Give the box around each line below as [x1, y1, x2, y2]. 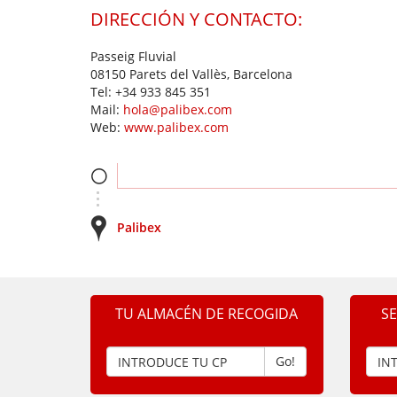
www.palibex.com [124, 119, 229, 136]
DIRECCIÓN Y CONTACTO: [90, 7, 302, 31]
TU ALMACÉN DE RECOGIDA [115, 304, 299, 323]
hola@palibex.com [123, 101, 232, 118]
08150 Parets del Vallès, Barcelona [90, 66, 292, 82]
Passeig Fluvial [90, 48, 176, 65]
